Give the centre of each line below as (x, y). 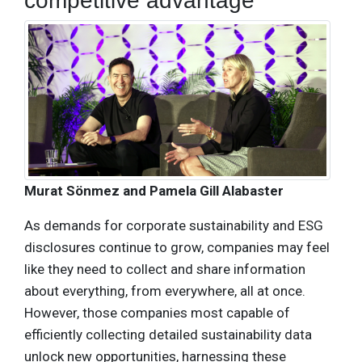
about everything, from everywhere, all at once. (165, 291)
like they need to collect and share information (165, 269)
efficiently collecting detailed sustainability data (168, 335)
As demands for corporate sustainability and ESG (174, 226)
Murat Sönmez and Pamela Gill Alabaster (154, 191)
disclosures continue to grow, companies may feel (177, 248)
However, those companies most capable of (157, 313)
